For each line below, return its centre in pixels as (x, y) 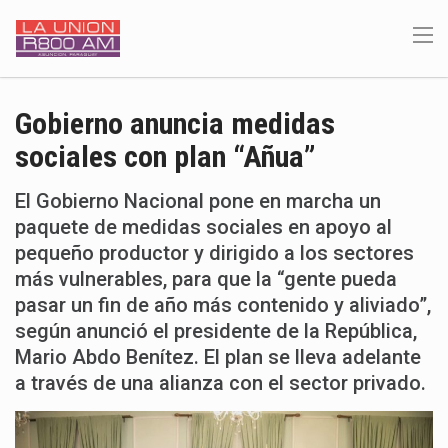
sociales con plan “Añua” (165, 156)
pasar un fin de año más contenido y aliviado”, (223, 305)
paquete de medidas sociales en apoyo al (203, 227)
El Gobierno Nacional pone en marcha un (198, 201)
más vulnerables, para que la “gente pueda (206, 279)
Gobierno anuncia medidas (175, 123)
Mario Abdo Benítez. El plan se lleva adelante (218, 357)
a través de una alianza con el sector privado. (220, 383)
